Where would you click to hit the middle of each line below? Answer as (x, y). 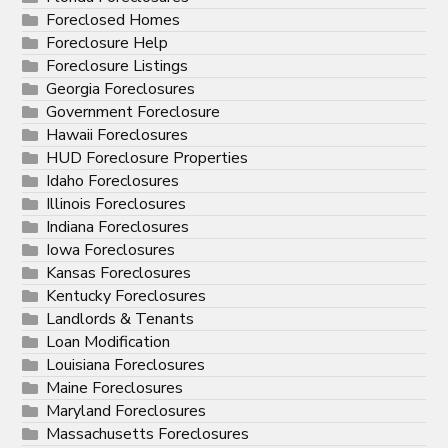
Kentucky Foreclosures (126, 296)
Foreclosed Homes (113, 20)
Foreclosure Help (107, 43)
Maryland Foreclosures (126, 411)
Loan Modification (108, 342)
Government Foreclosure (133, 112)
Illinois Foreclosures (116, 204)
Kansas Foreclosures (119, 273)
